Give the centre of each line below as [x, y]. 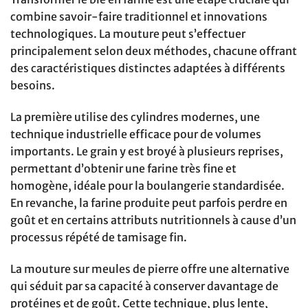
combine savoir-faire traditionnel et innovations [139, 17]
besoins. [33, 86]
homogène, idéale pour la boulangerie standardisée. [147, 185]
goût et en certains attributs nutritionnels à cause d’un [153, 220]
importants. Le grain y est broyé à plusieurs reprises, [147, 151]
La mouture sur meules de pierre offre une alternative [150, 268]
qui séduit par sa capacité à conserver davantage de [144, 286]
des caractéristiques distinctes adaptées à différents [148, 68]
